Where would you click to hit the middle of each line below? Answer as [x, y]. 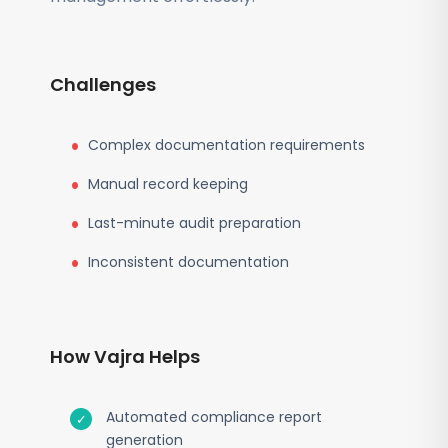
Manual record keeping [168, 184]
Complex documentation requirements [226, 145]
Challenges [103, 84]
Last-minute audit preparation [194, 223]
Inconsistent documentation [188, 262]
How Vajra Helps [125, 356]
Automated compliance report [214, 417]
